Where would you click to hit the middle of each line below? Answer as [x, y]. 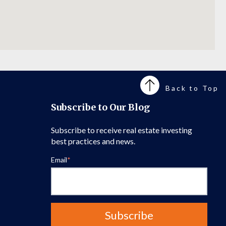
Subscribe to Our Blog [100, 107]
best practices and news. [93, 141]
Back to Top [192, 88]
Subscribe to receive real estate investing [122, 130]
